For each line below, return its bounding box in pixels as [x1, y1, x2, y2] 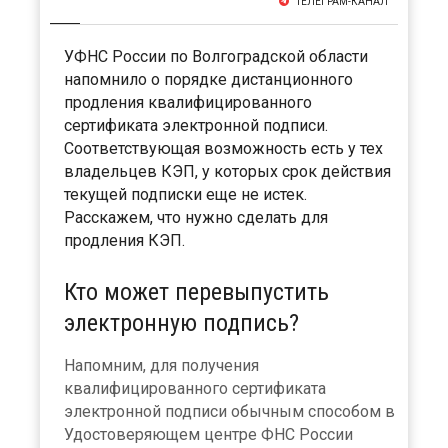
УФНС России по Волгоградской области [64, 46, 368, 66]
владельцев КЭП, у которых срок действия [64, 161, 391, 181]
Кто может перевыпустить [64, 277, 329, 306]
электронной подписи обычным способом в [64, 401, 395, 421]
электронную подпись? [64, 308, 299, 337]
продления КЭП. [64, 230, 185, 250]
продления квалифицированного [64, 92, 312, 112]
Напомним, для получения [64, 355, 259, 375]
